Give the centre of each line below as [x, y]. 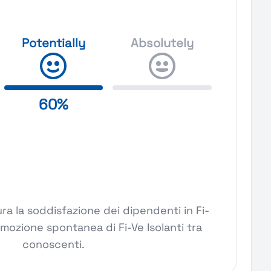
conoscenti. [54, 244]
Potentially [53, 43]
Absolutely [162, 43]
